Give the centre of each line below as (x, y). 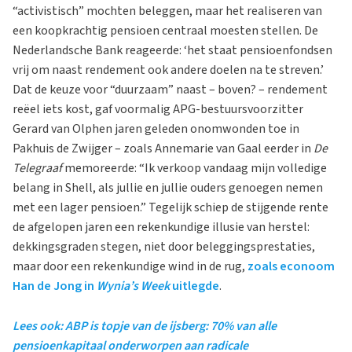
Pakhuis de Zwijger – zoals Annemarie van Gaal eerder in (163, 148)
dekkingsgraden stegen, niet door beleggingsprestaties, (164, 247)
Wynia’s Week (133, 286)
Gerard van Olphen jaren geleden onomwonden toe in (156, 129)
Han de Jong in (55, 286)
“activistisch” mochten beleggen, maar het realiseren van (167, 11)
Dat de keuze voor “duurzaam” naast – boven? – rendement (170, 90)
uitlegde (194, 286)
